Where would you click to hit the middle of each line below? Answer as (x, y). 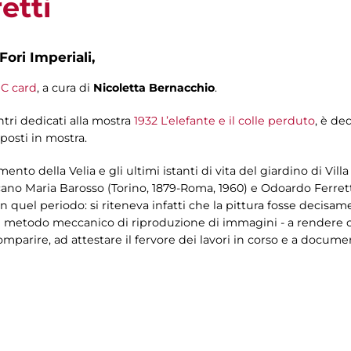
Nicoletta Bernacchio (154, 88)
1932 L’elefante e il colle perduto (224, 121)
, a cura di (65, 88)
